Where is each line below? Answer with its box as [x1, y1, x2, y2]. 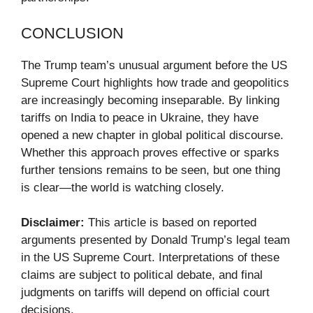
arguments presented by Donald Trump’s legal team [21, 233, 290, 247]
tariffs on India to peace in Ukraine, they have [21, 110, 259, 124]
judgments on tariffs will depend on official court [21, 286, 270, 300]
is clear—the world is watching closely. [21, 180, 224, 194]
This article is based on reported [85, 216, 256, 230]
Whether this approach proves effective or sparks [21, 145, 279, 159]
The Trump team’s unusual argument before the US [21, 58, 287, 72]
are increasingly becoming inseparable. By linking [21, 93, 279, 107]
